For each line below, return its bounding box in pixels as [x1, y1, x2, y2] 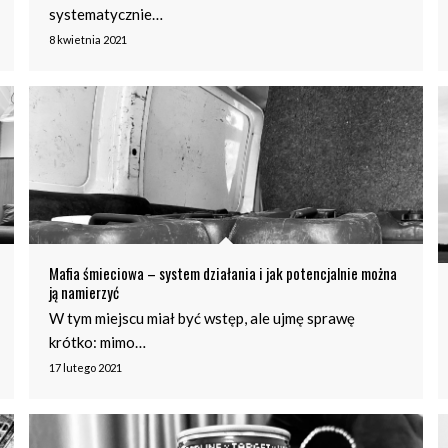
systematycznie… [48, 5, 163, 24]
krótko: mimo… [48, 332, 146, 351]
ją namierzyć [48, 280, 119, 303]
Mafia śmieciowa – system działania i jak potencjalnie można [48, 261, 397, 284]
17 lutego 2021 [48, 360, 122, 374]
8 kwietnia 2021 [48, 33, 127, 47]
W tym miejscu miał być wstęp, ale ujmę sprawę [48, 308, 355, 327]
